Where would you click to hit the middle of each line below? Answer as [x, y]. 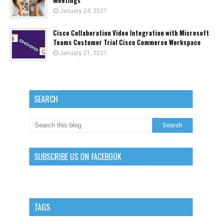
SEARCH [46, 99]
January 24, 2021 [83, 11]
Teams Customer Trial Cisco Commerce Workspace [127, 42]
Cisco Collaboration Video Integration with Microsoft [131, 33]
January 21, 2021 [83, 53]
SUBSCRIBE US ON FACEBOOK [78, 157]
